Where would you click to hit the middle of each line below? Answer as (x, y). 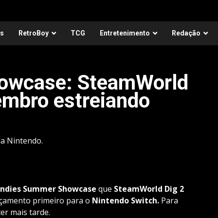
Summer (39, 189)
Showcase (77, 189)
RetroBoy (34, 33)
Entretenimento (125, 33)
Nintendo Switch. (126, 200)
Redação (186, 33)
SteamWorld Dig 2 (149, 189)
